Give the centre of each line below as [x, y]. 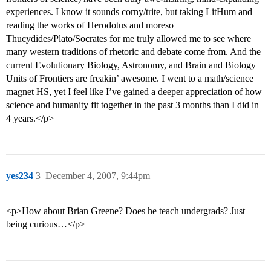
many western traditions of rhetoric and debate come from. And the [133, 52]
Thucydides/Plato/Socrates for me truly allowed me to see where [129, 39]
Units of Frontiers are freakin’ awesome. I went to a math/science [130, 79]
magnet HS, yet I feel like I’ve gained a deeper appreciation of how [134, 92]
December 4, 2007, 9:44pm [98, 176]
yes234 [20, 176]
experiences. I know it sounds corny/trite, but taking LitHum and [129, 12]
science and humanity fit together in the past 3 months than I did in [132, 105]
